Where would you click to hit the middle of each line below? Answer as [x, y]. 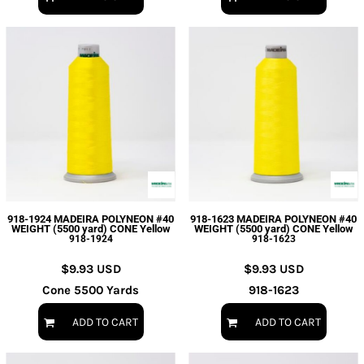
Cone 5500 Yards [91, 290]
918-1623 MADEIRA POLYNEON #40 [273, 219]
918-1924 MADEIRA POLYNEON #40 [91, 219]
